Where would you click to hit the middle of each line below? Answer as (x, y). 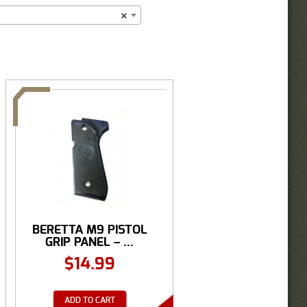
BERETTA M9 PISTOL (89, 230)
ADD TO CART (89, 300)
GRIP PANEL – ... (89, 242)
